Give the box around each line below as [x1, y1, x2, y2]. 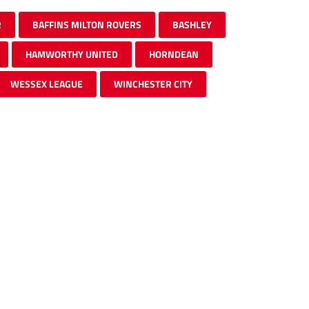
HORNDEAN [149, 46, 199, 61]
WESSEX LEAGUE [10, 76, 83, 91]
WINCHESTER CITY [114, 76, 192, 91]
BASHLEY [172, 17, 212, 32]
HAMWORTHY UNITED [26, 46, 118, 61]
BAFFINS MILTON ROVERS [32, 17, 141, 32]
